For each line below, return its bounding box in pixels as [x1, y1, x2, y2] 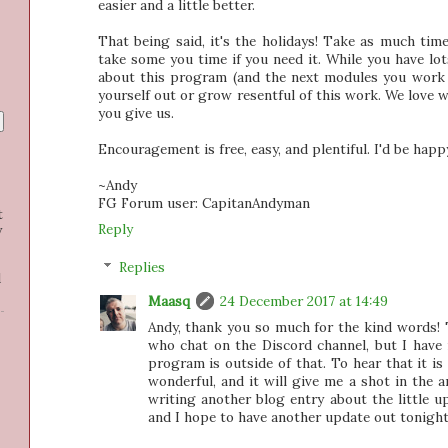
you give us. [98, 103, 174, 122]
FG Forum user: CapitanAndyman [98, 193, 310, 212]
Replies [118, 257, 165, 276]
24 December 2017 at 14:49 [219, 291, 388, 310]
